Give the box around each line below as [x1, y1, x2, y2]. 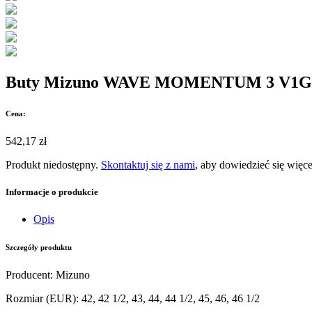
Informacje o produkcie [6, 187, 98, 198]
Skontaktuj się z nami [101, 158, 195, 171]
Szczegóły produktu [6, 243, 72, 252]
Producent [6, 269, 50, 281]
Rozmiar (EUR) [6, 292, 76, 305]
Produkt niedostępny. [6, 158, 101, 171]
